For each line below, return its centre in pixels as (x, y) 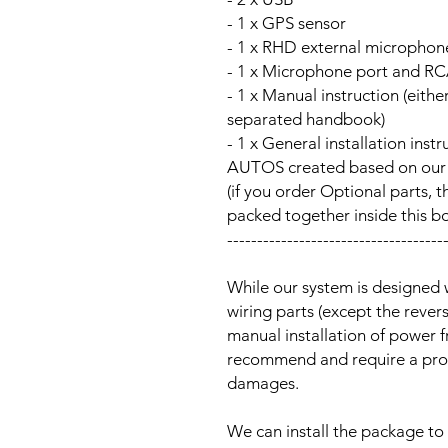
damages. (263, 382)
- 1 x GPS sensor (286, 22)
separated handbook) (306, 118)
